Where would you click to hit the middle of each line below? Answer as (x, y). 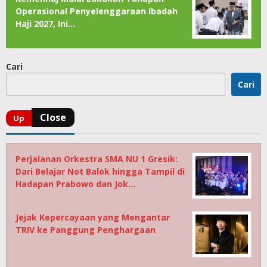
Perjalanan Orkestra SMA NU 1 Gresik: (97, 159)
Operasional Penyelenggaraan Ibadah (97, 11)
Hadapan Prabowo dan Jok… (75, 184)
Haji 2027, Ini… (45, 23)
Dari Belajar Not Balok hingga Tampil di (100, 171)
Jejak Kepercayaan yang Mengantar (93, 217)
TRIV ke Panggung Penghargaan (86, 229)
